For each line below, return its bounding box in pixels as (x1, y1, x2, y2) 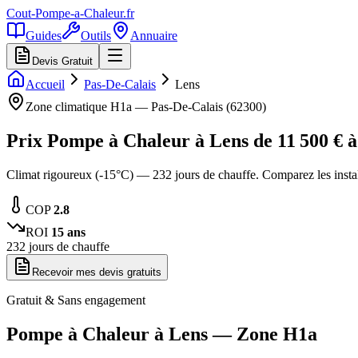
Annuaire (130, 29, 177, 42)
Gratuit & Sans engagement (6, 292, 145, 307)
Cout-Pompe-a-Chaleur (6, 6, 123, 20)
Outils (81, 29, 111, 42)
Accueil (26, 78, 65, 91)
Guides (26, 29, 62, 42)
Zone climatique (26, 100, 110, 113)
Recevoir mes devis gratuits (32, 265, 161, 278)
